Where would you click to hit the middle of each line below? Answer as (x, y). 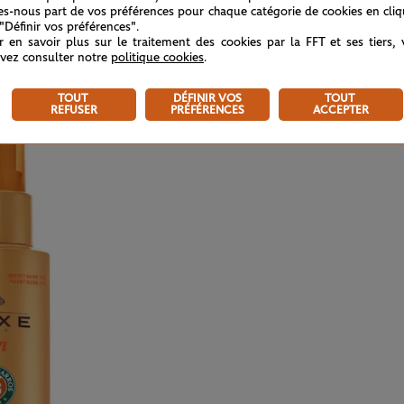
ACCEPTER (341, 110)
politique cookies (157, 57)
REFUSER (74, 110)
